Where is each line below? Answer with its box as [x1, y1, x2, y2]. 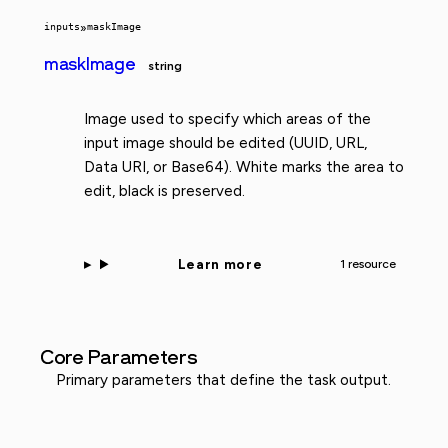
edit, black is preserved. [84, 182, 245, 201]
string [147, 59, 182, 74]
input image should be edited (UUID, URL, [84, 134, 367, 153]
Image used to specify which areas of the [84, 110, 371, 129]
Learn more [177, 255, 263, 272]
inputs [44, 21, 80, 33]
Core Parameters [40, 344, 198, 369]
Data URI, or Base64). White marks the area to [84, 158, 404, 177]
